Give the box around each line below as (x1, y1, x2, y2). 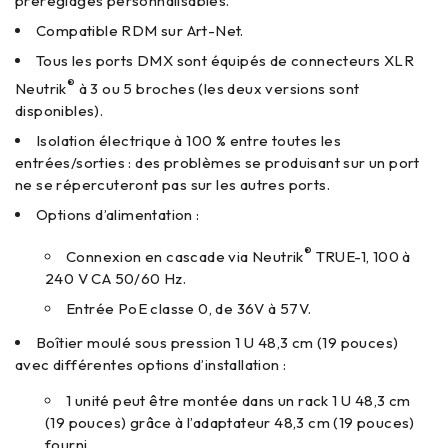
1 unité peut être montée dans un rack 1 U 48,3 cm (66, 391, 411, 410)
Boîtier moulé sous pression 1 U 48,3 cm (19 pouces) (36, 333, 399, 352)
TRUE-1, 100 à (315, 247, 411, 266)
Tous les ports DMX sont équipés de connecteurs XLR (36, 51, 414, 70)
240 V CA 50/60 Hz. (45, 269, 187, 288)
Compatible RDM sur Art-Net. (36, 21, 244, 40)
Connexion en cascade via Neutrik (66, 247, 304, 266)
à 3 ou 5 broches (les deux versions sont (75, 79, 360, 98)
